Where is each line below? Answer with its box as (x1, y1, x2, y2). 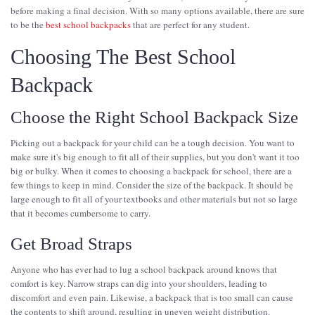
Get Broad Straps (11, 233, 132, 253)
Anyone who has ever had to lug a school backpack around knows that (11, 262, 277, 276)
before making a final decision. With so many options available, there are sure (11, 4, 304, 17)
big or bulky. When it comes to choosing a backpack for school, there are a (11, 164, 292, 177)
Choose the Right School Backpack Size (11, 107, 298, 127)
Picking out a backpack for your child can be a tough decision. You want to (11, 136, 295, 149)
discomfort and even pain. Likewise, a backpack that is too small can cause (11, 290, 293, 304)
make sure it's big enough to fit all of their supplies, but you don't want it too (11, 150, 300, 163)
